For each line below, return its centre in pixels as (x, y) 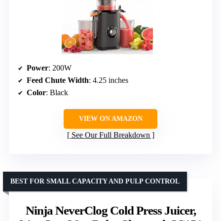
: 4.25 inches (109, 80)
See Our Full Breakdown (110, 135)
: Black (57, 92)
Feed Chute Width (58, 80)
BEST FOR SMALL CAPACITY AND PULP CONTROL (95, 181)
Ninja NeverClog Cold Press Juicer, (110, 210)
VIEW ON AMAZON (110, 118)
